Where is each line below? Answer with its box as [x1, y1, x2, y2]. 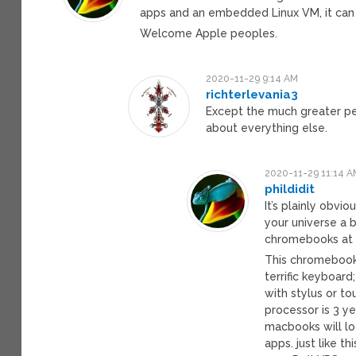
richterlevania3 [206, 87, 299, 102]
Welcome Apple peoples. [140, 26, 278, 40]
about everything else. [206, 121, 328, 134]
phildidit [265, 181, 315, 196]
